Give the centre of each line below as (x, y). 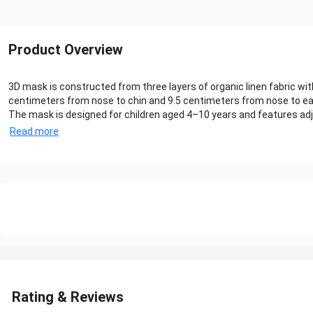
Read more (34, 131)
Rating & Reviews (68, 297)
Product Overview (66, 50)
